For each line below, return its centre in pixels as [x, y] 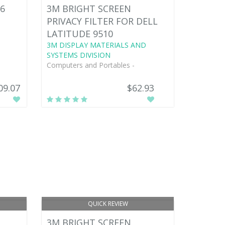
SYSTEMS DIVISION [79, 55]
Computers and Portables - [91, 65]
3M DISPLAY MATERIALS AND [97, 45]
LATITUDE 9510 [80, 33]
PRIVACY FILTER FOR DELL [102, 21]
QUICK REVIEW [108, 203]
